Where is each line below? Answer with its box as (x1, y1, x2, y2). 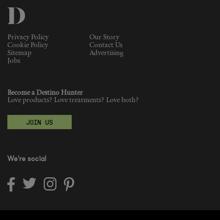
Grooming (25, 37, 77, 49)
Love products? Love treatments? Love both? (7, 96, 139, 104)
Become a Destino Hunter (7, 89, 83, 97)
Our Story (89, 33, 120, 41)
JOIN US (26, 117, 53, 127)
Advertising (89, 49, 124, 57)
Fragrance (25, 14, 79, 26)
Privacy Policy (7, 33, 49, 41)
